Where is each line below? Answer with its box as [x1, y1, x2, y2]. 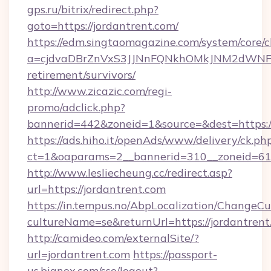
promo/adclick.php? [27, 100, 125, 114]
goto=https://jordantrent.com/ [27, 19, 178, 33]
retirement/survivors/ [27, 68, 135, 82]
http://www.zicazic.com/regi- [27, 84, 172, 98]
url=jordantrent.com [27, 247, 130, 261]
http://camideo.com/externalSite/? [27, 231, 199, 245]
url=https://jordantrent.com [27, 182, 166, 196]
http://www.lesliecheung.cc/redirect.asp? [27, 166, 232, 180]
